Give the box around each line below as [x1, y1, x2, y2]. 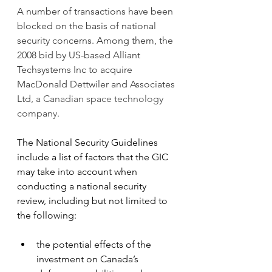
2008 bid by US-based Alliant [17, 49, 143, 61]
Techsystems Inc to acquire [17, 63, 135, 75]
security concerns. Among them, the [17, 34, 175, 46]
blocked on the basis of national [17, 19, 158, 32]
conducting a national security [17, 180, 149, 192]
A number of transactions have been [17, 5, 175, 17]
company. [17, 107, 59, 119]
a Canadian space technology [36, 92, 166, 104]
